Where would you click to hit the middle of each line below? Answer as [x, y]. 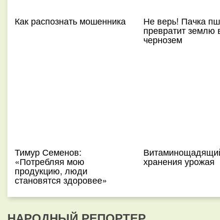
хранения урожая [179, 161]
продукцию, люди [51, 170]
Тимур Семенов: [48, 152]
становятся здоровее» [61, 180]
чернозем [163, 39]
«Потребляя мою [50, 161]
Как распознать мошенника [70, 21]
